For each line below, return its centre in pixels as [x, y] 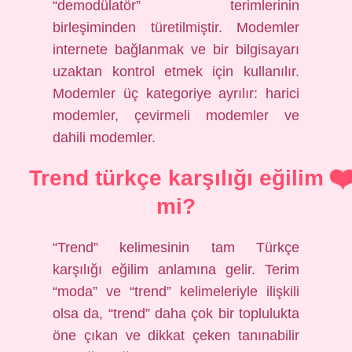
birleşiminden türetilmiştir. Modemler [176, 27]
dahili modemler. [104, 137]
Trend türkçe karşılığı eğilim [176, 178]
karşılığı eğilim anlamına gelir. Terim [176, 269]
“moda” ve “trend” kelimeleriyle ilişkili [176, 291]
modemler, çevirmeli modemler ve [176, 115]
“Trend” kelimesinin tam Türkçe [176, 247]
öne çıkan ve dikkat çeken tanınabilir [176, 335]
